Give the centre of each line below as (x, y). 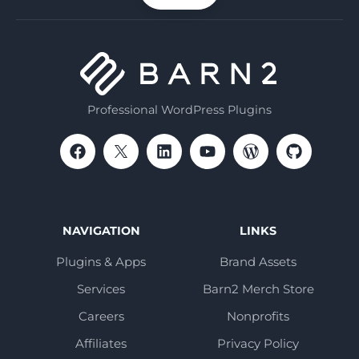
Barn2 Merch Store (258, 288)
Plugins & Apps (101, 261)
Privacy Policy (258, 343)
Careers (101, 316)
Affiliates (101, 343)
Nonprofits (258, 316)
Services (101, 288)
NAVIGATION (101, 230)
